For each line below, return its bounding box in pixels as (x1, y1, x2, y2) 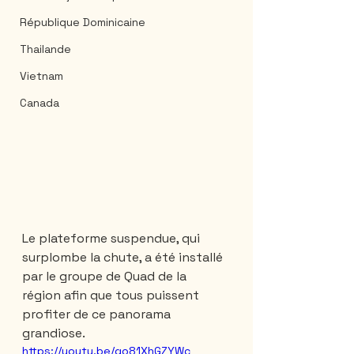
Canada (20, 96, 59, 110)
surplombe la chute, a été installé (22, 248, 226, 265)
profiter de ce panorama (22, 305, 174, 322)
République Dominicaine (20, 15, 145, 29)
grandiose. (22, 324, 85, 341)
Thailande (20, 42, 71, 56)
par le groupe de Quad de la (22, 267, 190, 284)
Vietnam (20, 69, 63, 83)
